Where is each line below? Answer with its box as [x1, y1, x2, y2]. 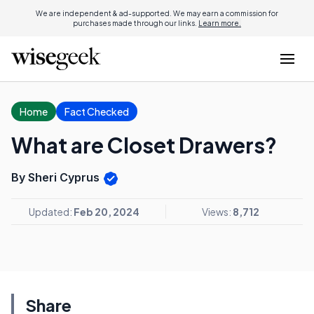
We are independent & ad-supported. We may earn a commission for [36, 9, 278, 18]
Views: [201, 205, 233, 218]
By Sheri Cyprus [11, 170, 102, 184]
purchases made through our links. [73, 19, 198, 27]
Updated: [29, 205, 74, 218]
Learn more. [198, 19, 241, 27]
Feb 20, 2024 [74, 205, 139, 218]
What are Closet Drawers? [11, 132, 277, 158]
